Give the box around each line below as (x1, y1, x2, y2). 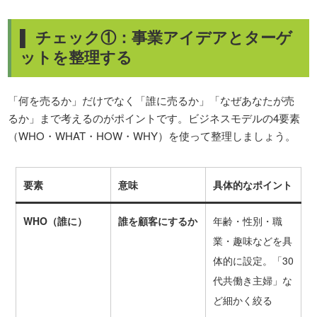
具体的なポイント (212, 178, 292, 192)
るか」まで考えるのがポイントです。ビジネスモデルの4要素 (8, 110, 301, 125)
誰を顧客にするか (117, 214, 197, 229)
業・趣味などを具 (212, 234, 292, 248)
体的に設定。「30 (212, 253, 294, 268)
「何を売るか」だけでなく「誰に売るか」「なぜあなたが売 (8, 92, 295, 108)
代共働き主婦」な (212, 273, 292, 288)
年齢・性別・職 (212, 214, 282, 229)
